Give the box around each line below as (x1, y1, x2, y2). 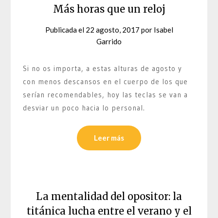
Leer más (94, 133, 124, 142)
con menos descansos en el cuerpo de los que (23, 77, 188, 87)
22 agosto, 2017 (85, 25, 140, 35)
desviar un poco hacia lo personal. (23, 103, 145, 113)
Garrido (96, 37, 122, 46)
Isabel (153, 25, 173, 35)
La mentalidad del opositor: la (36, 190, 182, 202)
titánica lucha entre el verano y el (26, 204, 192, 217)
